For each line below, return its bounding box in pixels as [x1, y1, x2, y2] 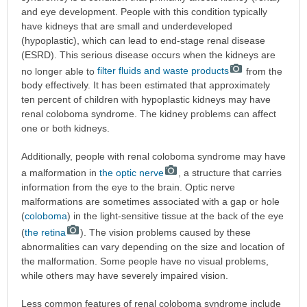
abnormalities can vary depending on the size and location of [21, 241, 284, 252]
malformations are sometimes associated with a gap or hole [21, 196, 280, 207]
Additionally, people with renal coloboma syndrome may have [21, 151, 286, 162]
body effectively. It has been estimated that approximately [21, 79, 270, 91]
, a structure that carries [177, 167, 282, 178]
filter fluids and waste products [97, 65, 229, 77]
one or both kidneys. [21, 123, 110, 134]
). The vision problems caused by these [79, 226, 251, 238]
